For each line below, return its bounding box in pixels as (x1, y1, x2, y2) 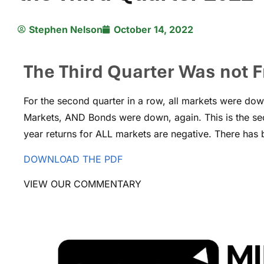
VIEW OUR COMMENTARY (24, 178, 141, 190)
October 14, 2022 (114, 24, 193, 36)
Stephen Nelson (29, 24, 103, 36)
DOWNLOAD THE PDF (24, 153, 123, 165)
